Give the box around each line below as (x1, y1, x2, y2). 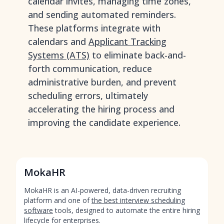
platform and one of (24, 195, 91, 205)
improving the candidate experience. (28, 116, 180, 128)
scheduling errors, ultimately (28, 89, 148, 101)
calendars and (28, 35, 88, 47)
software (24, 205, 53, 215)
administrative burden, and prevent (28, 76, 176, 88)
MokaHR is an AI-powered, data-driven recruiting (24, 185, 181, 195)
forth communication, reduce (28, 62, 152, 74)
